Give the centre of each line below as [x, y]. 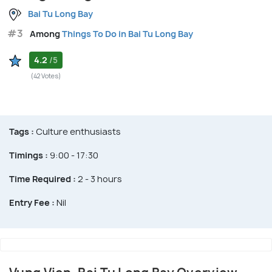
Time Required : [42, 179]
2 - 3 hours [99, 179]
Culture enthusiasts [77, 132]
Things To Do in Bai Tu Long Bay [127, 34]
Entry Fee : [32, 203]
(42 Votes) [46, 76]
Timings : [29, 155]
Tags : [22, 132]
